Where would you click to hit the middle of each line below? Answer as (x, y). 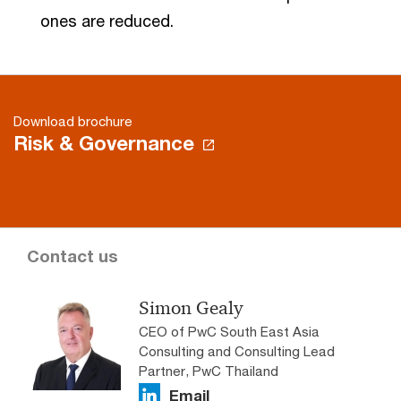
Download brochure (73, 120)
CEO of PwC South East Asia (229, 331)
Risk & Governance (104, 143)
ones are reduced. (107, 20)
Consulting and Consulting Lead (237, 350)
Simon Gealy (191, 307)
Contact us (73, 256)
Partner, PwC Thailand (209, 370)
